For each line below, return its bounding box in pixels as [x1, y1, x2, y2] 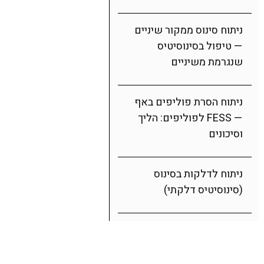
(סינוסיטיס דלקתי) [164, 182, 243, 198]
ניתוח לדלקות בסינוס [154, 166, 243, 182]
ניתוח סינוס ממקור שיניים [134, 22, 243, 38]
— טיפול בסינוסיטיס [157, 38, 243, 54]
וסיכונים [209, 126, 243, 142]
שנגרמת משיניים [171, 54, 243, 70]
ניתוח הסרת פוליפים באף [134, 94, 243, 110]
